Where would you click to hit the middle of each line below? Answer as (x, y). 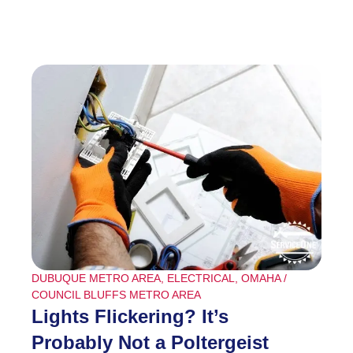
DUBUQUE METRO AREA (96, 278)
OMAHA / (264, 278)
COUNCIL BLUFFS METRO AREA (116, 294)
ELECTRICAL (201, 278)
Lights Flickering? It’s (130, 316)
